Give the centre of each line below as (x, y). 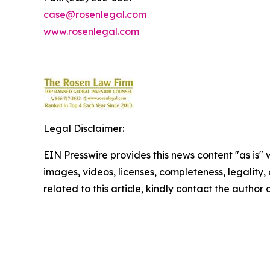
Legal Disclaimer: (84, 128)
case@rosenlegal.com (95, 14)
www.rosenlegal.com (91, 31)
